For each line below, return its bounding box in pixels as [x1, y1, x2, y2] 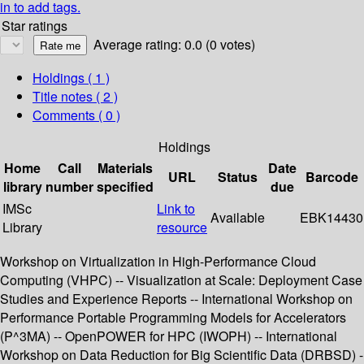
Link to [157, 199, 195, 219]
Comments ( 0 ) [32, 106, 120, 125]
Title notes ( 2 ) [32, 87, 118, 106]
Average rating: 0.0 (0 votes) [93, 35, 255, 54]
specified [97, 177, 154, 197]
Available [210, 208, 265, 227]
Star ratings [2, 16, 67, 36]
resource [157, 218, 207, 237]
